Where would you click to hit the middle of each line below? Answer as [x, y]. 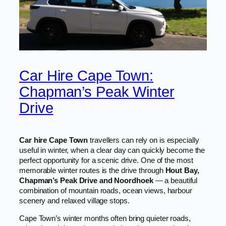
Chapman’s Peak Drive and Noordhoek [86, 181]
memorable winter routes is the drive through [92, 171]
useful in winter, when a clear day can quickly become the [112, 151]
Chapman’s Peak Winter [97, 92]
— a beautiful [175, 181]
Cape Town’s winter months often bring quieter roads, [105, 218]
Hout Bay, [182, 171]
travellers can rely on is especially [144, 140]
